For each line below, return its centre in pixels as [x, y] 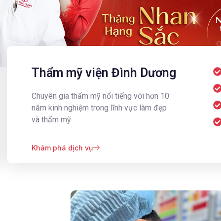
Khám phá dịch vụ [62, 148]
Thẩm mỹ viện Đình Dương [104, 73]
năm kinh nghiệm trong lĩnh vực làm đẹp [99, 108]
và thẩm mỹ [52, 120]
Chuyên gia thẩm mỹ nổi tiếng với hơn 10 [101, 96]
